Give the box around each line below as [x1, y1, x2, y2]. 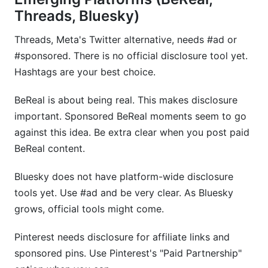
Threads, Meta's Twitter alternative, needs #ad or [14, 33, 237, 45]
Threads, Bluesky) [14, 7, 139, 25]
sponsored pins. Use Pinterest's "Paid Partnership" [14, 247, 242, 259]
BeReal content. [14, 142, 85, 154]
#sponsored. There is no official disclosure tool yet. [14, 50, 248, 62]
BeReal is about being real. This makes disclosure [14, 94, 237, 106]
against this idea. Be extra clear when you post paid [14, 126, 249, 138]
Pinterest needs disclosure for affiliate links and [14, 231, 230, 243]
